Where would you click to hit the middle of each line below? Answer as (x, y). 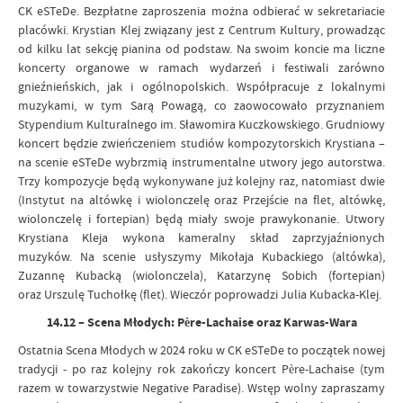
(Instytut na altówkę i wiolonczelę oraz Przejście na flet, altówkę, (201, 200)
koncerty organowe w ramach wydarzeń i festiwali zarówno (201, 67)
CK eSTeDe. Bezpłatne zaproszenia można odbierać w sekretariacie (201, 11)
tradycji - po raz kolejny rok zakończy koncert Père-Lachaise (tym (201, 369)
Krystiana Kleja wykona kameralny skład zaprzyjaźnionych (201, 237)
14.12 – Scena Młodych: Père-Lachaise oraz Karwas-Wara (201, 322)
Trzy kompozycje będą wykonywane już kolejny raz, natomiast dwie (201, 181)
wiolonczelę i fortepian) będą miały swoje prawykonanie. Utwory (201, 219)
